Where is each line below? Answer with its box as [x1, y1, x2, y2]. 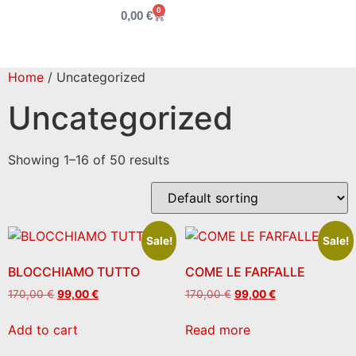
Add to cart [8, 321, 78, 338]
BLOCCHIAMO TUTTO [8, 264, 140, 280]
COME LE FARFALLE [184, 264, 305, 280]
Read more [184, 321, 250, 338]
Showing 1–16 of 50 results [8, 152, 169, 168]
